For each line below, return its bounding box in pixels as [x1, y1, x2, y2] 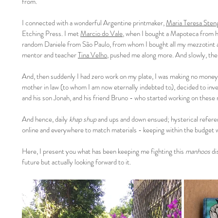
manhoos [185, 146, 210, 157]
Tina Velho [78, 50, 107, 60]
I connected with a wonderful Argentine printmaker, [22, 18, 166, 28]
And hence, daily [22, 114, 69, 125]
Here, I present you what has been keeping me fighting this [22, 146, 185, 157]
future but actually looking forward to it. [22, 157, 131, 167]
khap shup [69, 114, 96, 125]
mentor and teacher [22, 50, 78, 60]
